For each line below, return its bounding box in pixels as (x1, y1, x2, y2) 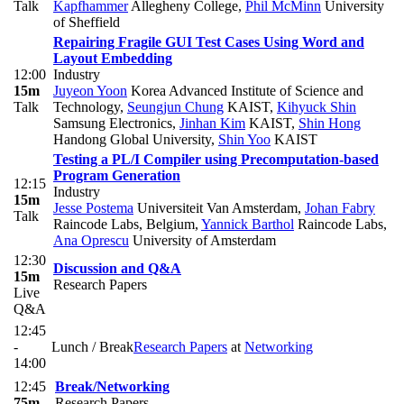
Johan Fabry (305, 200, 375, 216)
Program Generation (53, 168, 180, 184)
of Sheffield (53, 14, 120, 31)
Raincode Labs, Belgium (53, 216, 195, 233)
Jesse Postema (53, 200, 133, 216)
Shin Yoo (218, 132, 271, 148)
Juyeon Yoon (53, 83, 127, 99)
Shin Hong (298, 115, 361, 132)
